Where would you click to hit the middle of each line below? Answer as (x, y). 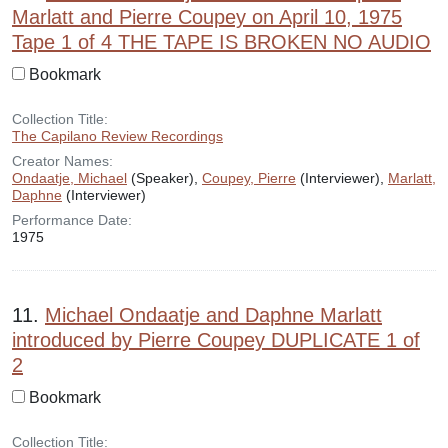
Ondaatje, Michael (69, 178)
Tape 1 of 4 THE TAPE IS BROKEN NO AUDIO (221, 42)
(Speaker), (164, 178)
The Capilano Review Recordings (117, 136)
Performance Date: (72, 220)
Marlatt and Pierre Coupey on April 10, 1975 (207, 17)
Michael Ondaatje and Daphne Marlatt (213, 315)
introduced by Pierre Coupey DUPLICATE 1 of (216, 340)
